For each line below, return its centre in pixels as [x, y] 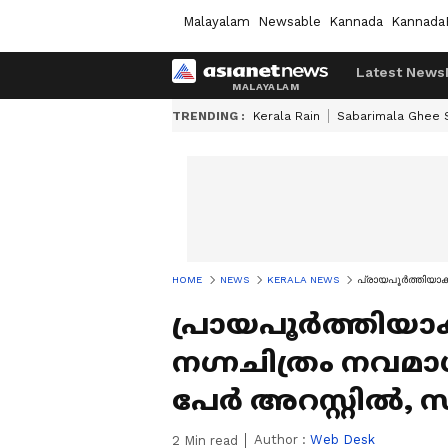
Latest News [400, 72]
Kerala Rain [286, 116]
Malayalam [216, 21]
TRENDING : [208, 116]
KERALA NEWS [303, 279]
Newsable [289, 21]
